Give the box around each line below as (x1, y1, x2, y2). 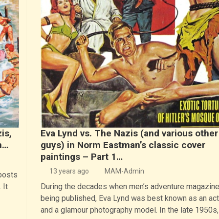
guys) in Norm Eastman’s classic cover (41, 139, 205, 151)
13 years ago (49, 167, 89, 175)
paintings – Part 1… (41, 151, 123, 163)
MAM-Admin (105, 167, 144, 175)
